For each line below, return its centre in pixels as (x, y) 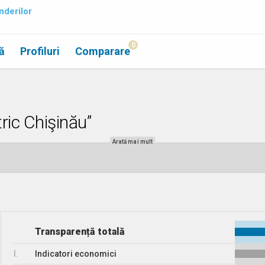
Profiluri (40, 51)
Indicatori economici (76, 254)
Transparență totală (80, 232)
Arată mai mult (132, 142)
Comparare (103, 51)
